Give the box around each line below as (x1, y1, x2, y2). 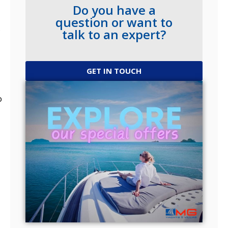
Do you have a (72, 1, 156, 18)
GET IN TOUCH (87, 65, 142, 76)
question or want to (55, 13, 173, 31)
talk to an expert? (62, 25, 166, 43)
